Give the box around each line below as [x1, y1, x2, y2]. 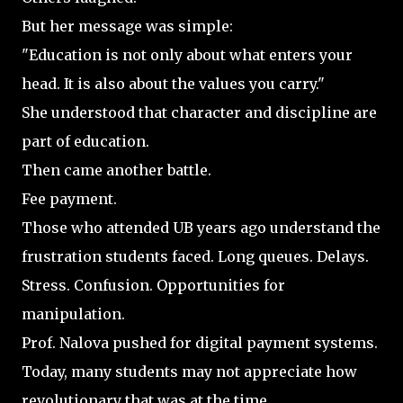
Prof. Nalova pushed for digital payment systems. [22, 333, 378, 352]
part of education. [22, 131, 149, 150]
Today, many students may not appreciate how [22, 362, 357, 381]
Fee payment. [22, 189, 117, 208]
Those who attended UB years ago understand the [22, 218, 381, 237]
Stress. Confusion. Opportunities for [22, 275, 285, 294]
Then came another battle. [22, 160, 211, 179]
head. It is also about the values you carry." [22, 74, 325, 93]
